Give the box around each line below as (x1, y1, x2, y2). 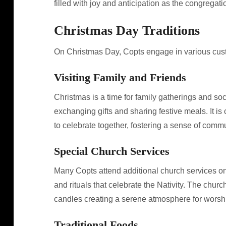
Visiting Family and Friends (53, 71, 186, 84)
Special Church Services (53, 145, 169, 157)
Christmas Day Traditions (53, 23, 200, 38)
